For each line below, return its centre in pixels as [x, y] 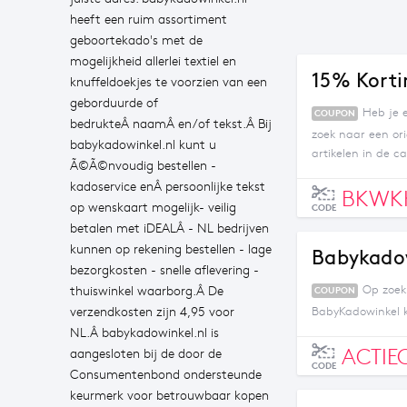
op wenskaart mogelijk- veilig [153, 208]
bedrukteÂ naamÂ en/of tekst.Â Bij [171, 124]
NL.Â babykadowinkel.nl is [144, 333]
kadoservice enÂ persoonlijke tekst [168, 187]
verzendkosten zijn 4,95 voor [152, 312]
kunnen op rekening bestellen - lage [171, 249]
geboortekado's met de [136, 40]
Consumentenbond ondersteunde [166, 375]
